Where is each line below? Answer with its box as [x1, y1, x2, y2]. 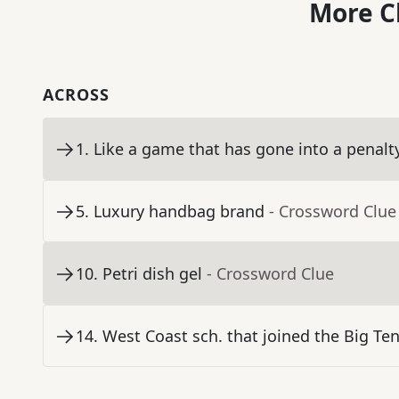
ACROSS [43, 84, 110, 106]
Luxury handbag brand [94, 200, 265, 223]
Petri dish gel [102, 263, 202, 285]
